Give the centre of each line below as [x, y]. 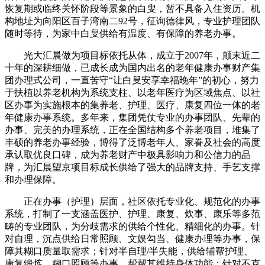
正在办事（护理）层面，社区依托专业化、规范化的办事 [132, 202]
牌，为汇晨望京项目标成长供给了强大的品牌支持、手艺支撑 [132, 167]
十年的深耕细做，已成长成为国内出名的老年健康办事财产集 [132, 68]
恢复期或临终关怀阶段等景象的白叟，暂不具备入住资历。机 [132, 9]
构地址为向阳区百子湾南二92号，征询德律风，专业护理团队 [132, 21]
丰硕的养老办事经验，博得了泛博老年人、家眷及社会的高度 [132, 143]
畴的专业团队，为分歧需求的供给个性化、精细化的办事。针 [132, 227]
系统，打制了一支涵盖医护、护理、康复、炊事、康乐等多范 [132, 214]
